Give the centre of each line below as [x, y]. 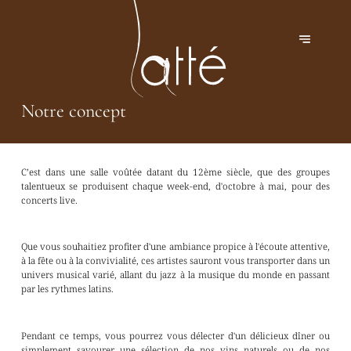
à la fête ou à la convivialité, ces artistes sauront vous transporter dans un [175, 261]
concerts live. [49, 199]
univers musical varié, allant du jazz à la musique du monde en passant [175, 275]
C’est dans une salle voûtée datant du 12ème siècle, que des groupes [175, 171]
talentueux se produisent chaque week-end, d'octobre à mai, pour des [175, 185]
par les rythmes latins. [67, 289]
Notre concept [73, 110]
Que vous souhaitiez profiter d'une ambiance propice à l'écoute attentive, [175, 246]
